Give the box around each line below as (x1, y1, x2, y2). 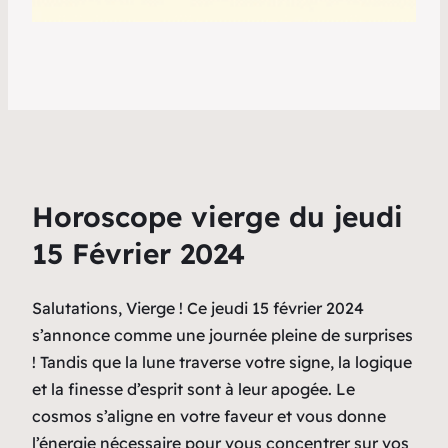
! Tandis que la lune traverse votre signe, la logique (32, 351, 412, 372)
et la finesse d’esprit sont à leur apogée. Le (32, 378, 355, 399)
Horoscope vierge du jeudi (32, 198, 403, 234)
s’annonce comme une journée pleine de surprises (32, 324, 413, 345)
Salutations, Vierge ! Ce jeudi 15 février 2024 (32, 297, 364, 318)
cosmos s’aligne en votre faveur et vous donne (32, 405, 386, 426)
